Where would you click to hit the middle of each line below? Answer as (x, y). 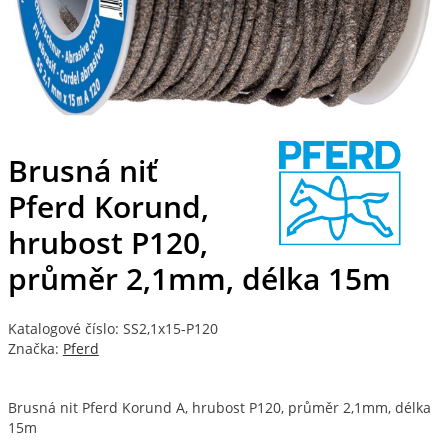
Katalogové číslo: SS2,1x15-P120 (112, 329)
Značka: (35, 349)
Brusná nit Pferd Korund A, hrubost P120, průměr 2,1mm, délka (219, 407)
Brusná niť (82, 171)
